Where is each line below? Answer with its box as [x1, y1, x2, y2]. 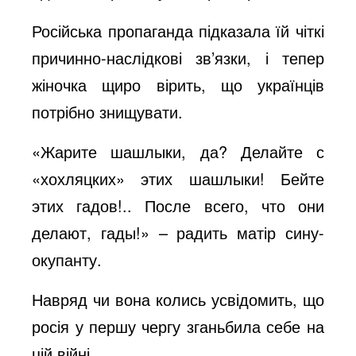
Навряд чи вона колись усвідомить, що [32, 288, 324, 311]
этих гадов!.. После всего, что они [32, 194, 324, 217]
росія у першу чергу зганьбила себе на [32, 315, 324, 338]
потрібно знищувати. [32, 100, 184, 123]
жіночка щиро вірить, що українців [32, 73, 324, 96]
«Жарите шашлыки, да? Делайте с [32, 140, 324, 163]
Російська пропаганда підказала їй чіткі [32, 19, 324, 42]
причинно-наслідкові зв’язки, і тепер [32, 46, 324, 69]
